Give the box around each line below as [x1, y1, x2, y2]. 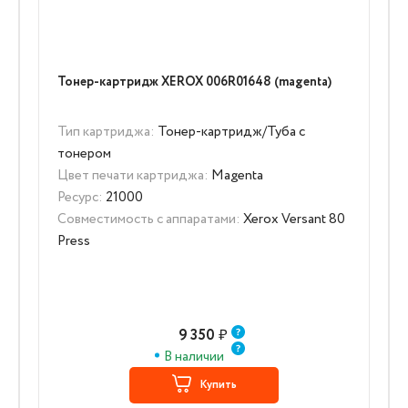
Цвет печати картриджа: [57, 166, 209, 186]
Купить [199, 377, 237, 393]
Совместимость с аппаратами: [57, 209, 240, 229]
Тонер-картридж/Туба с [155, 122, 305, 142]
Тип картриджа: [57, 122, 155, 142]
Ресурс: [57, 188, 103, 208]
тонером [57, 144, 111, 164]
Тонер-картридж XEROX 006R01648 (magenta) [57, 73, 331, 91]
